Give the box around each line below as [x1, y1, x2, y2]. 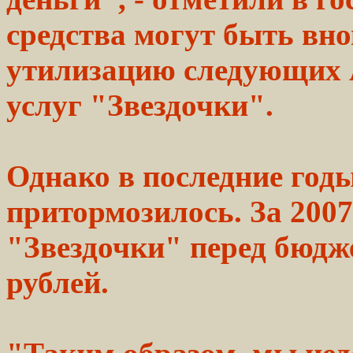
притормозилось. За [6, 194, 290, 229]
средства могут [6, 17, 223, 51]
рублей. [6, 265, 109, 299]
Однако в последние [6, 158, 291, 193]
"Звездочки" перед [6, 229, 274, 264]
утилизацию [6, 52, 176, 87]
